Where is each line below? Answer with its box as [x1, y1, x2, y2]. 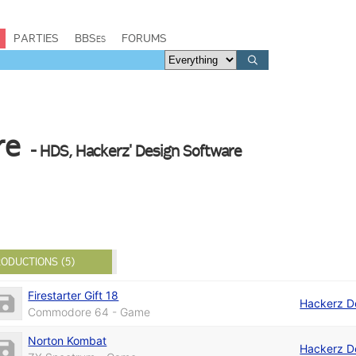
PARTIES [14, 31, 59, 45]
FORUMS [122, 31, 167, 45]
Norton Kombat [28, 333, 107, 347]
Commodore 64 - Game [28, 304, 151, 319]
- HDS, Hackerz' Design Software [30, 141, 242, 161]
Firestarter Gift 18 [28, 288, 119, 302]
